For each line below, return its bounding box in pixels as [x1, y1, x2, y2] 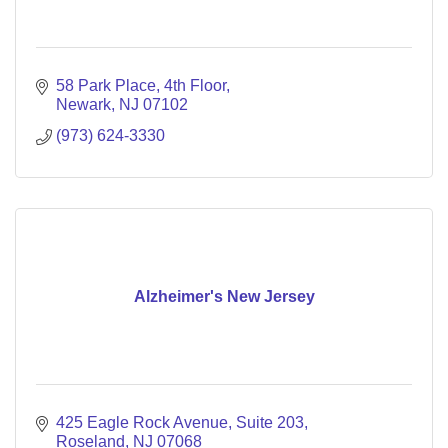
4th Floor [164, 77, 226, 94]
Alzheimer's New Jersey [133, 288, 315, 305]
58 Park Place [56, 77, 156, 94]
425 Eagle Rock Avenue [56, 414, 228, 431]
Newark [56, 96, 111, 113]
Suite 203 [236, 414, 304, 431]
